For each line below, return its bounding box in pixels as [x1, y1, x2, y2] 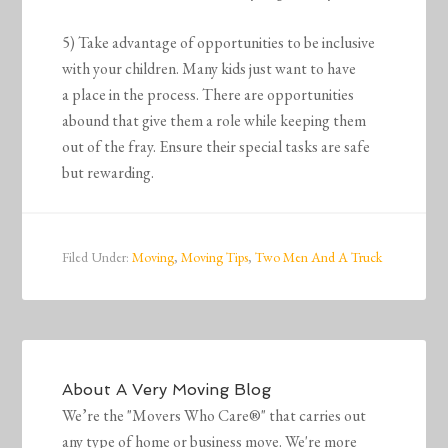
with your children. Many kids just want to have [62, 58, 357, 80]
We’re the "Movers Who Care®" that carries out [62, 405, 367, 427]
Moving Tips [181, 248, 249, 267]
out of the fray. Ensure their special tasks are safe [62, 136, 371, 158]
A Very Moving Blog [116, 380, 272, 400]
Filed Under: [62, 248, 133, 267]
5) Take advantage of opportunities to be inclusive [62, 32, 376, 54]
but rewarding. [62, 162, 155, 184]
